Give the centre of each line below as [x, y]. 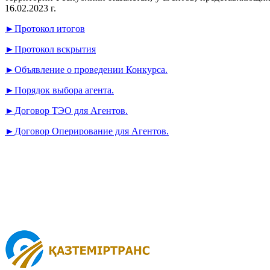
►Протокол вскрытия [50, 49]
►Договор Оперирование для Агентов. [87, 131]
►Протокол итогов [45, 29]
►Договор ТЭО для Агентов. [66, 111]
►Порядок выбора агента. [59, 90]
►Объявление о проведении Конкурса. [86, 70]
